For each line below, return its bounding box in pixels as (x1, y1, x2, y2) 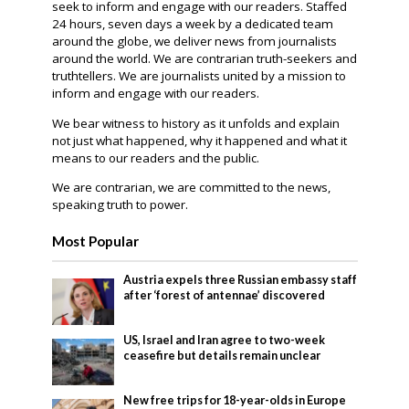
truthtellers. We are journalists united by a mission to (51, 68, 346, 85)
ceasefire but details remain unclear (123, 349, 321, 363)
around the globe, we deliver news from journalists (51, 33, 337, 50)
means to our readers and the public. (51, 149, 259, 166)
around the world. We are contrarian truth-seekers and (51, 50, 357, 68)
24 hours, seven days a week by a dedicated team (51, 16, 333, 33)
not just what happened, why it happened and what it (51, 131, 347, 149)
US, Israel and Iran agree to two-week (123, 333, 326, 348)
